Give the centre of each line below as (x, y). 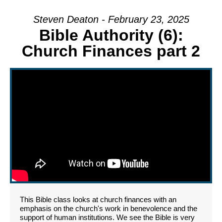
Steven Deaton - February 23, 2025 (111, 19)
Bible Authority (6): (111, 35)
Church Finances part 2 (111, 51)
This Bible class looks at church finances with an (98, 199)
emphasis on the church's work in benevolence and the (109, 208)
